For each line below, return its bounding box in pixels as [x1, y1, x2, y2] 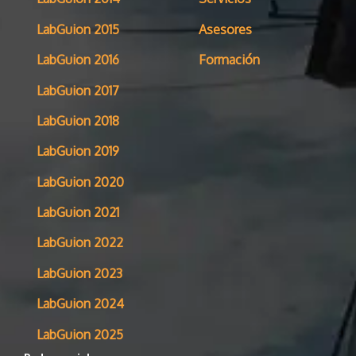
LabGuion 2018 [37, 112, 119, 129]
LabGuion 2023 [37, 265, 122, 281]
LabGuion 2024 [37, 296, 124, 312]
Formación [199, 52, 260, 68]
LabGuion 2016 [37, 52, 119, 68]
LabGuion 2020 [37, 173, 124, 190]
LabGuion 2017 [37, 82, 119, 99]
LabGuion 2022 [37, 234, 123, 251]
